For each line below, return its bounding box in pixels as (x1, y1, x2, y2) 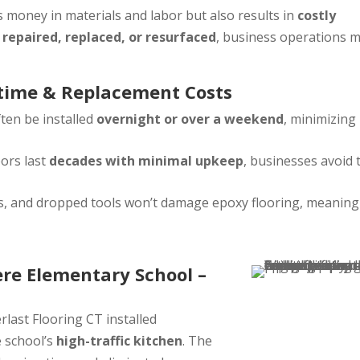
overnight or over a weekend (96, 110, 284, 129)
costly (297, 6, 337, 25)
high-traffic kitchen (56, 332, 183, 350)
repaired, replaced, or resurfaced (2, 28, 217, 47)
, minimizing (284, 110, 357, 129)
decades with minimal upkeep (49, 152, 244, 170)
